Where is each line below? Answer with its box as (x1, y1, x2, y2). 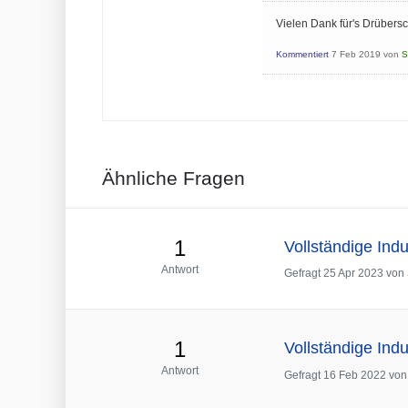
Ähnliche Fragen (102, 168, 245, 189)
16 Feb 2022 (323, 368, 386, 382)
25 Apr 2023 (323, 267, 383, 280)
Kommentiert (275, 49, 329, 59)
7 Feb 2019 (331, 49, 381, 59)
